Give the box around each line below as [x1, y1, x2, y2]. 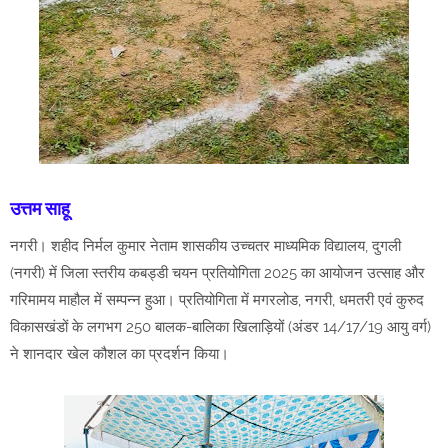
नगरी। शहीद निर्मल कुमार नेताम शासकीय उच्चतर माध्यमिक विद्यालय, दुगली [10, 237, 401, 256]
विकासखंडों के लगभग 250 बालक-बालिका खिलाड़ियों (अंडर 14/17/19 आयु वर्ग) [10, 318, 431, 337]
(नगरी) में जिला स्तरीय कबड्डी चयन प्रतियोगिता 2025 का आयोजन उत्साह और [10, 264, 425, 283]
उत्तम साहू [10, 198, 74, 220]
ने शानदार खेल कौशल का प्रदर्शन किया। [10, 345, 229, 364]
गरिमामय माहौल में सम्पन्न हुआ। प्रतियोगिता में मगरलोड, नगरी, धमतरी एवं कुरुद [10, 291, 424, 310]
